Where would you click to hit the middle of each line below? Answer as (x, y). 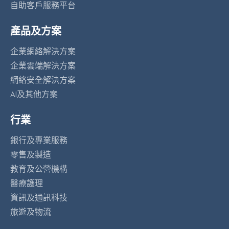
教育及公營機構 (39, 169)
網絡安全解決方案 (43, 80)
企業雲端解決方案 (43, 66)
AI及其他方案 (34, 95)
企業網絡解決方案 (43, 52)
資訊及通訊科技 (39, 198)
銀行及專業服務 (39, 141)
